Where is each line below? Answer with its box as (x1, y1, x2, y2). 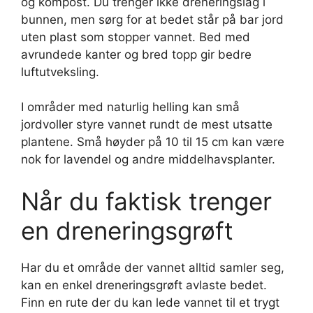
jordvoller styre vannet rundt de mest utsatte (21, 117, 272, 131)
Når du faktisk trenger (21, 186, 272, 216)
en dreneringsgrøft (21, 215, 233, 245)
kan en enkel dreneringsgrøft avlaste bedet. (21, 277, 267, 292)
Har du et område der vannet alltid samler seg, (21, 260, 284, 275)
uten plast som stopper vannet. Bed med (21, 29, 250, 44)
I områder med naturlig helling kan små (21, 100, 240, 114)
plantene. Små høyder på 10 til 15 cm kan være (21, 135, 284, 149)
